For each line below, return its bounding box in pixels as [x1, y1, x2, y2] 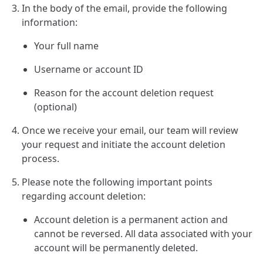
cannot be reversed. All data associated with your [34, 227, 252, 240]
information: [22, 16, 77, 29]
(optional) [34, 100, 77, 113]
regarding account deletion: [22, 190, 146, 203]
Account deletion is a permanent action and [34, 213, 228, 226]
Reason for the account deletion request [34, 86, 214, 99]
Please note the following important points [22, 176, 213, 188]
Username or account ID [34, 63, 143, 76]
